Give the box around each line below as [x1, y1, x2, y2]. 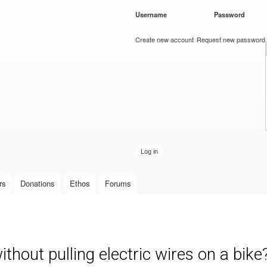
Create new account [135, 35, 194, 44]
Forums [104, 178, 131, 190]
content [95, 27, 122, 39]
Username [135, 10, 169, 19]
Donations [20, 178, 55, 190]
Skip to [95, 1, 120, 13]
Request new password [197, 35, 266, 44]
